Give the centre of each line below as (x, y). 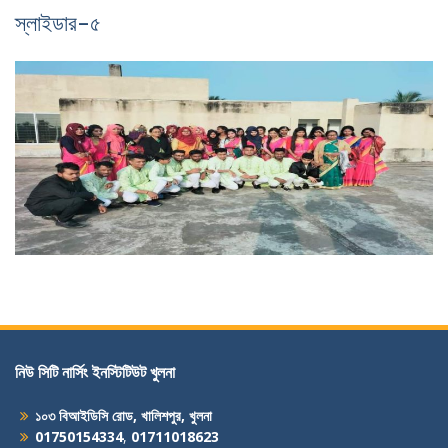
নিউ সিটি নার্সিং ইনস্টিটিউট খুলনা (95, 371)
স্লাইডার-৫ (58, 23)
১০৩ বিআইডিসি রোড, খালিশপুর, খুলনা (123, 415)
